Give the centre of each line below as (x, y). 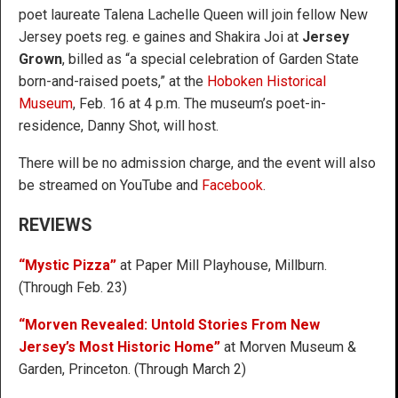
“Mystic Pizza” (69, 265)
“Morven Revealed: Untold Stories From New (169, 324)
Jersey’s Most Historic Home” (119, 346)
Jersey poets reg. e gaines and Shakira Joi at (160, 36)
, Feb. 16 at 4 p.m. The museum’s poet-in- (199, 103)
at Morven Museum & (288, 346)
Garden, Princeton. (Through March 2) (132, 369)
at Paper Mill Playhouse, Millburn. (223, 265)
